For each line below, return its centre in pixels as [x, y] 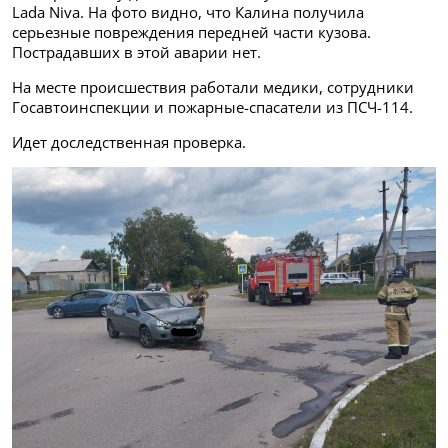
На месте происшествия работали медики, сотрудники [213, 86]
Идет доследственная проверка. [129, 141]
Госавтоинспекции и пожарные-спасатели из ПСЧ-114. [212, 106]
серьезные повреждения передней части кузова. [191, 31]
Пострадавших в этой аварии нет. [136, 51]
